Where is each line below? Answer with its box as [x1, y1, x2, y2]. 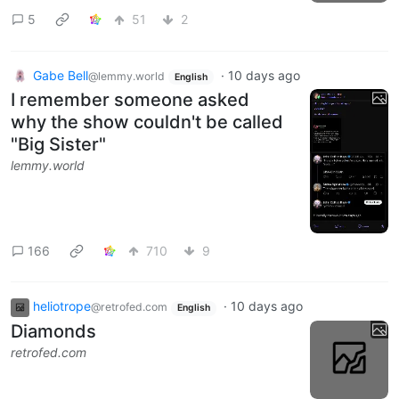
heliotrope [33, 298, 91, 314]
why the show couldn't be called [11, 111, 283, 134]
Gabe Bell [33, 67, 88, 83]
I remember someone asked [11, 89, 249, 111]
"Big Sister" [11, 134, 106, 156]
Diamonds [11, 321, 96, 343]
